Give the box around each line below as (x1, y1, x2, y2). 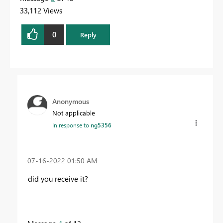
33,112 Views (20, 5, 62, 15)
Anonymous (52, 96, 89, 106)
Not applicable (52, 108, 95, 117)
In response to (52, 120, 91, 129)
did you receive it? (28, 174, 88, 184)
